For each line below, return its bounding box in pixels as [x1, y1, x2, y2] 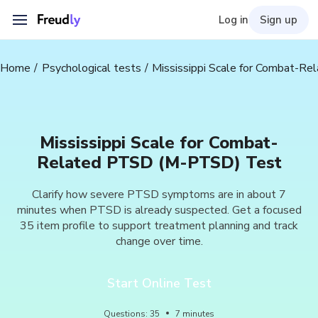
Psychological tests [41, 60, 141, 76]
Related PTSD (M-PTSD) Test [36, 151, 282, 174]
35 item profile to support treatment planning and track [20, 218, 298, 234]
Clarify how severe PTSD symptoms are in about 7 [32, 187, 286, 202]
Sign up [259, 13, 297, 27]
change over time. [115, 234, 203, 249]
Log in [218, 13, 248, 27]
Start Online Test [106, 275, 212, 292]
